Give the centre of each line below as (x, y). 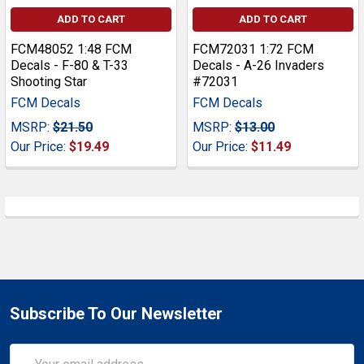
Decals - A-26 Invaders (258, 66)
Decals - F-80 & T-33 (69, 66)
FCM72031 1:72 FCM (253, 50)
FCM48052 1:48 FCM (71, 50)
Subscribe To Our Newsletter (116, 314)
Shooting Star (49, 82)
